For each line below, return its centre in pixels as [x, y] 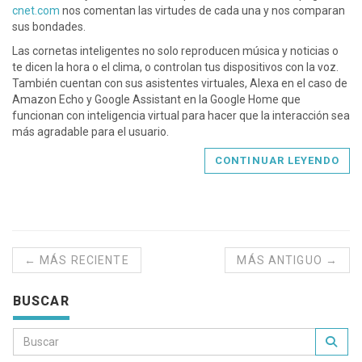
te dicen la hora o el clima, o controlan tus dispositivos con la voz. [175, 67]
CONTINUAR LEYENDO [277, 161]
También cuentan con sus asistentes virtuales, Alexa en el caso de [180, 84]
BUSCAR [41, 301]
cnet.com [36, 11]
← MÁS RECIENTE [77, 261]
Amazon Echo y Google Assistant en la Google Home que [156, 100]
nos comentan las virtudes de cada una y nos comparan [202, 11]
